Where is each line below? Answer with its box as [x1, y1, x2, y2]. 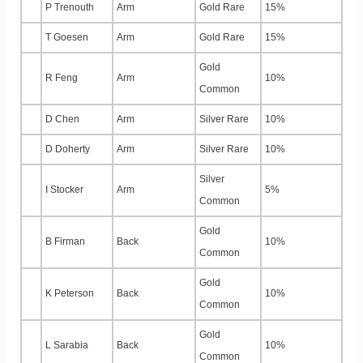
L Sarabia [45, 340, 88, 352]
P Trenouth [45, 2, 94, 14]
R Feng [45, 72, 78, 84]
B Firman [45, 236, 85, 248]
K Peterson [45, 288, 94, 300]
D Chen [45, 113, 79, 126]
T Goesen [45, 32, 88, 44]
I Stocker [45, 184, 83, 196]
